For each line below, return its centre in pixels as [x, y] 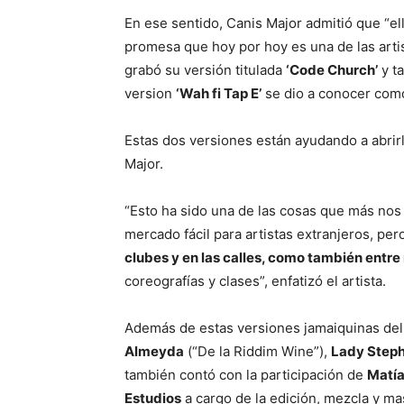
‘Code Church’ [332, 70]
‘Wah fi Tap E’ [219, 94]
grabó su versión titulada [205, 70]
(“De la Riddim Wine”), [257, 352]
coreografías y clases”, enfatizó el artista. [255, 281]
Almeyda [154, 352]
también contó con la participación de [246, 375]
